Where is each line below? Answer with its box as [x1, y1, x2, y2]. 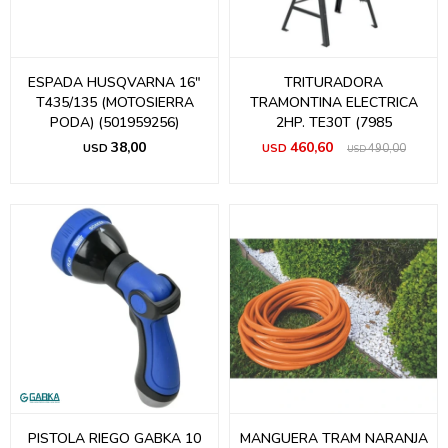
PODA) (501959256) [50, 113, 179, 132]
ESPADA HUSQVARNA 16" [28, 73, 201, 92]
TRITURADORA [284, 73, 383, 92]
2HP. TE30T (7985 [275, 113, 392, 132]
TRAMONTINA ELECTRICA [249, 93, 418, 112]
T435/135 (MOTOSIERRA [35, 93, 194, 112]
